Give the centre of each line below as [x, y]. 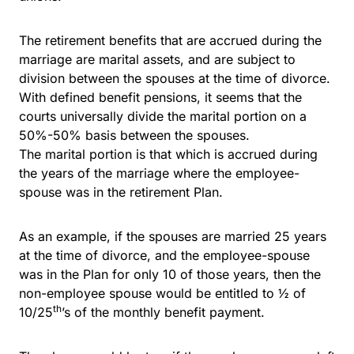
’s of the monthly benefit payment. [163, 312]
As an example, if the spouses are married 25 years [173, 236]
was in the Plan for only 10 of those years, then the [170, 274]
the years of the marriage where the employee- [159, 173]
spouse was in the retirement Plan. [121, 192]
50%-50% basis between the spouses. [134, 135]
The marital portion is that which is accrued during [168, 154]
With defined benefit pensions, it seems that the [160, 97]
